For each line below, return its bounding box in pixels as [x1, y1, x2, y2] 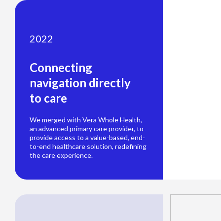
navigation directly [30, 75, 140, 90]
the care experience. [30, 151, 93, 160]
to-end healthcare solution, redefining [30, 142, 147, 151]
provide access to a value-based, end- [30, 133, 145, 142]
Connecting [30, 60, 92, 75]
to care [30, 91, 67, 106]
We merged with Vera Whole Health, [30, 115, 142, 124]
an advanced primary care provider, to [30, 124, 144, 133]
